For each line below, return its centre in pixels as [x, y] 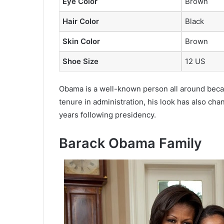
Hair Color [81, 21]
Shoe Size [80, 61]
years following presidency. [107, 115]
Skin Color [81, 41]
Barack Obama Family [130, 143]
